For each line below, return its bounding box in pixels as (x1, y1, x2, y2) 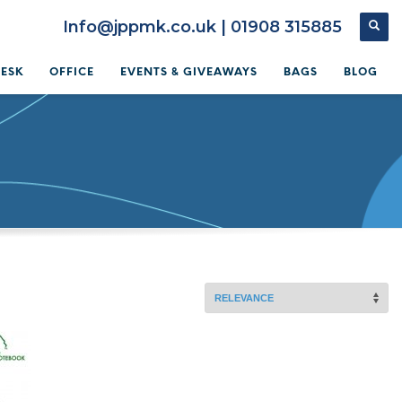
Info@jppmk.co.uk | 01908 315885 (63, 17, 342, 37)
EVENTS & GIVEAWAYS (120, 66, 258, 78)
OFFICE (49, 66, 94, 78)
